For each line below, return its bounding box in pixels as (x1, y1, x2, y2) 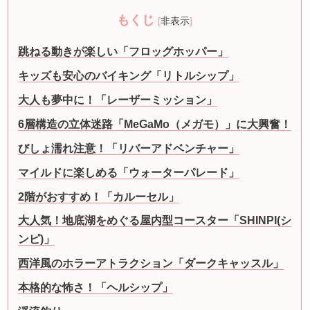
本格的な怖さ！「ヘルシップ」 (18, 282, 174, 294)
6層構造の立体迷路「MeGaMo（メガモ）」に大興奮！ (18, 118, 292, 130)
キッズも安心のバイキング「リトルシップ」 (18, 69, 240, 82)
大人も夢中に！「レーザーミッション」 (18, 93, 218, 106)
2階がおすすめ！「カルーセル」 (18, 190, 180, 203)
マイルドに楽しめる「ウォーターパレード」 (18, 166, 240, 179)
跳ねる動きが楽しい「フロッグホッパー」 (18, 46, 229, 58)
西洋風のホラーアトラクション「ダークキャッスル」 (18, 257, 284, 270)
